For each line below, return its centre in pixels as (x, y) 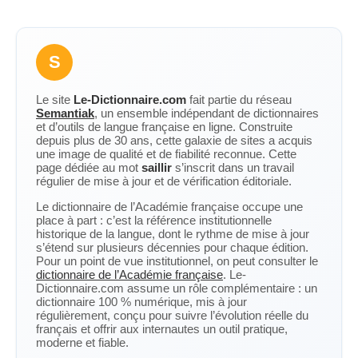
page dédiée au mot (89, 167)
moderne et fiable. (82, 342)
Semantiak (65, 113)
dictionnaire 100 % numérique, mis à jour (141, 302)
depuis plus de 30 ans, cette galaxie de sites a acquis (174, 140)
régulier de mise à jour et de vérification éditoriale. (164, 181)
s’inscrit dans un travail (233, 167)
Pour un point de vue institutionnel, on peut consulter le (177, 261)
